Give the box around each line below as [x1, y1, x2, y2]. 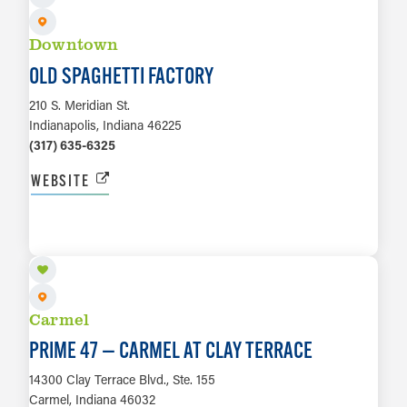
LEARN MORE [161, 227, 246, 249]
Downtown [29, 33, 119, 55]
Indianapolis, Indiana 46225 [29, 115, 182, 134]
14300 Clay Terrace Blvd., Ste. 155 [29, 371, 215, 389]
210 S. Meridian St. [29, 95, 130, 114]
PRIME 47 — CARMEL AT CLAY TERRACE [29, 336, 313, 364]
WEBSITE [31, 169, 90, 191]
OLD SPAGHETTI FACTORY [29, 61, 213, 89]
